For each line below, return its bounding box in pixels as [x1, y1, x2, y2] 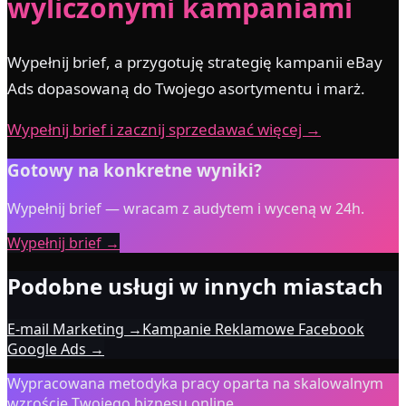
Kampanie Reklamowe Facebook [142, 318, 364, 339]
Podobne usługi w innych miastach [7, 270, 383, 301]
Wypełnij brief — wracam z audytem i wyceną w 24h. [7, 198, 364, 218]
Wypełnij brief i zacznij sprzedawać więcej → [7, 118, 321, 140]
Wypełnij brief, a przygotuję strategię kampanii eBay [7, 51, 382, 72]
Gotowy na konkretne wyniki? [7, 159, 262, 182]
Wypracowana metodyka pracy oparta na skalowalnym [7, 372, 383, 393]
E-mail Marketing [7, 318, 124, 339]
